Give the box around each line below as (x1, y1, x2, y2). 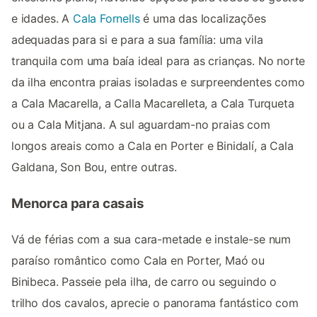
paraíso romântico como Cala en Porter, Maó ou (11, 253, 265, 268)
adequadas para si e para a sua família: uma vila (11, 32, 263, 47)
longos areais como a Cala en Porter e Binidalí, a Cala (11, 138, 294, 153)
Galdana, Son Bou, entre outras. (11, 159, 177, 174)
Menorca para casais (11, 195, 144, 212)
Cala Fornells (72, 11, 140, 25)
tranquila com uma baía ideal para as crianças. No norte (11, 53, 306, 68)
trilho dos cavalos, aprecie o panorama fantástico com (11, 296, 299, 311)
